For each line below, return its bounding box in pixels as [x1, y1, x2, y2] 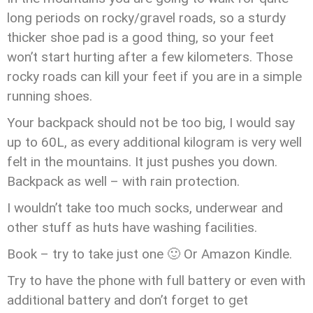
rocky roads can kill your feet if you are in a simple [7, 68, 302, 85]
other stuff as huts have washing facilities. [7, 219, 257, 235]
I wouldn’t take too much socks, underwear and [7, 200, 283, 216]
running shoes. [7, 88, 92, 104]
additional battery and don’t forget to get [7, 292, 248, 308]
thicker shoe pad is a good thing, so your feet [7, 29, 274, 45]
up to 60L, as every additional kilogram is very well [7, 134, 302, 150]
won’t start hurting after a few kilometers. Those [7, 49, 293, 65]
